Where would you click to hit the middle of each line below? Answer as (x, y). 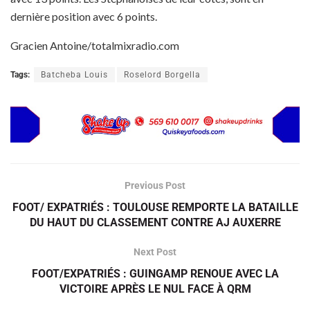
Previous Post (155, 186)
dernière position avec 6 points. (84, 17)
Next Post (155, 252)
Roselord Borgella (162, 75)
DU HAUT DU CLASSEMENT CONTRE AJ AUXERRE (155, 223)
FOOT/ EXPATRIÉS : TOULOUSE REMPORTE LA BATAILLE (155, 208)
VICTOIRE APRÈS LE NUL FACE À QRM (155, 289)
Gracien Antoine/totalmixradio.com (95, 46)
